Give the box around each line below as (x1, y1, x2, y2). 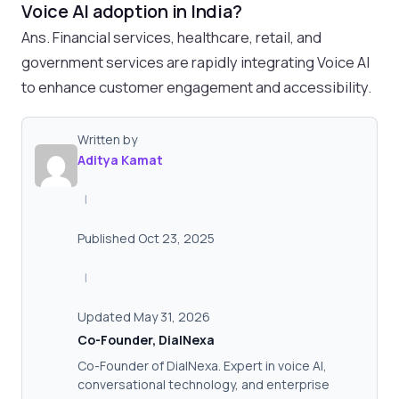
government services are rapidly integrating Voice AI (21, 51, 370, 72)
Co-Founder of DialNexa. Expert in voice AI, (77, 356, 327, 374)
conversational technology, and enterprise (77, 375, 330, 393)
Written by (77, 130, 137, 148)
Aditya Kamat (77, 151, 163, 168)
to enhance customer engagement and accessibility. (21, 76, 371, 97)
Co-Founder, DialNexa (77, 330, 215, 348)
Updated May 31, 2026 (77, 307, 210, 325)
